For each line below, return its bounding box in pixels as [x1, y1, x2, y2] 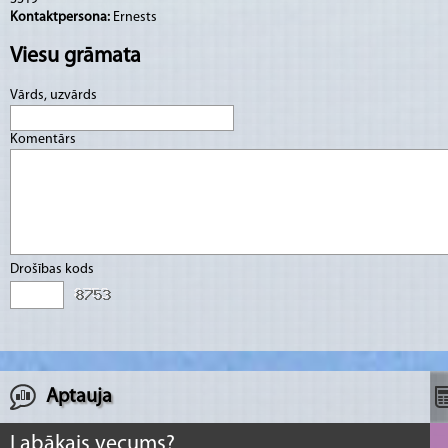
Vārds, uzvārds [10, 88, 100, 103]
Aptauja [46, 387, 112, 407]
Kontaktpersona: [10, 9, 113, 25]
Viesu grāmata [10, 44, 141, 68]
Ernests [113, 9, 157, 25]
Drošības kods [10, 262, 97, 277]
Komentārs [10, 132, 79, 147]
